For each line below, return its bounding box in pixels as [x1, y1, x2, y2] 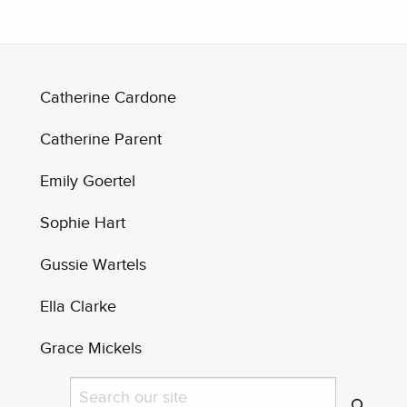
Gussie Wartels [40, 255, 147, 274]
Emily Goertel [40, 172, 136, 191]
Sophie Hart [40, 213, 126, 233]
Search [69, 381, 113, 397]
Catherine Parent [40, 130, 163, 149]
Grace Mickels [40, 339, 143, 358]
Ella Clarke [40, 297, 117, 316]
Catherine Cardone [40, 88, 177, 107]
